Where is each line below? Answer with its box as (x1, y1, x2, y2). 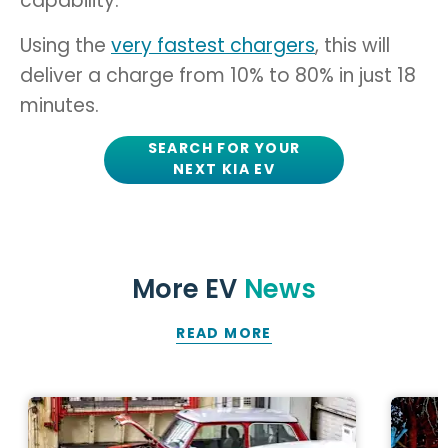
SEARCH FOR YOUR (147, 138, 301, 158)
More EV (132, 271, 237, 307)
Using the (20, 31, 111, 59)
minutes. (20, 91, 99, 119)
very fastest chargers (111, 31, 315, 59)
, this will (315, 31, 390, 59)
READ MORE (176, 322, 272, 343)
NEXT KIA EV (172, 159, 276, 179)
